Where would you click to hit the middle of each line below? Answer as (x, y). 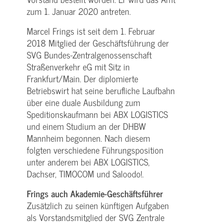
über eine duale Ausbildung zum (83, 102)
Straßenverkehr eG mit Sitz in (78, 66)
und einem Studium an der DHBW (86, 126)
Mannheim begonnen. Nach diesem (88, 138)
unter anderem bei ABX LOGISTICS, (88, 162)
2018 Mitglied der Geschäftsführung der (98, 43)
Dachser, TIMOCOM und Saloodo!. (85, 173)
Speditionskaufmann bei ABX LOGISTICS (97, 114)
